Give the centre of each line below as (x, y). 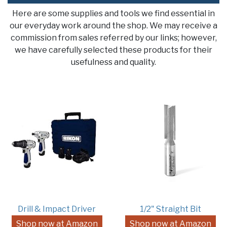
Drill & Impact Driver (57, 209)
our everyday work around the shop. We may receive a (113, 26)
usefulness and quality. (113, 62)
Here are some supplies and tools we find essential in (113, 14)
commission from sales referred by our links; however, (113, 38)
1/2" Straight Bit (170, 209)
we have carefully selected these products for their (113, 50)
